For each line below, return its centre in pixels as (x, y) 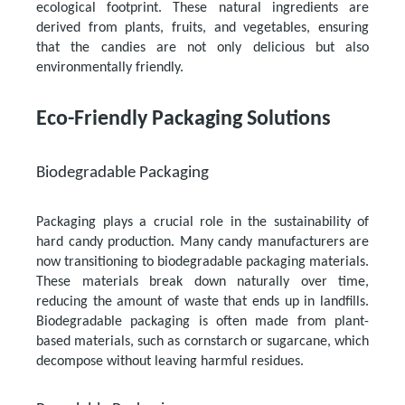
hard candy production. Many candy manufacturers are (202, 243)
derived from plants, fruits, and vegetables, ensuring (202, 28)
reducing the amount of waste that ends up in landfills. (202, 302)
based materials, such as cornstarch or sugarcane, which (202, 342)
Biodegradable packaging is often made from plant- (202, 322)
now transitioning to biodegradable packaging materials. (202, 263)
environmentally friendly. (110, 68)
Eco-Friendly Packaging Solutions (184, 120)
